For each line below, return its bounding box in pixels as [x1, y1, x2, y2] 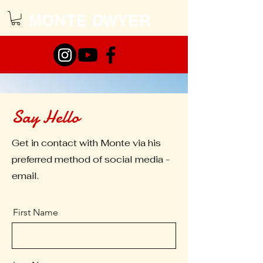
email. [12, 169, 39, 182]
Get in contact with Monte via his [12, 136, 161, 149]
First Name [13, 206, 58, 218]
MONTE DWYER [29, 11, 151, 30]
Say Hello [12, 104, 79, 129]
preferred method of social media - [12, 153, 170, 166]
